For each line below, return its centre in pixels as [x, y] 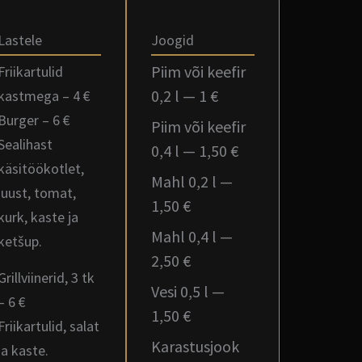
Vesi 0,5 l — [188, 291]
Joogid [173, 40]
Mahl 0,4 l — [192, 236]
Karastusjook [195, 346]
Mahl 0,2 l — [192, 181]
